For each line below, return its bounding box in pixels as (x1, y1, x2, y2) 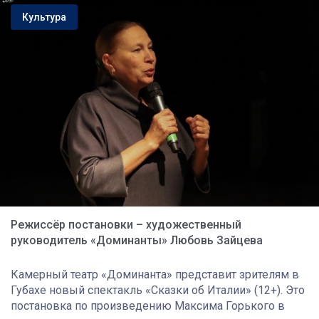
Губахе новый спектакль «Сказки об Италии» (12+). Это (11, 283, 305, 297)
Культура (22, 11, 66, 23)
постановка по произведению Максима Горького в (11, 298, 285, 313)
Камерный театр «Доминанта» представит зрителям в (11, 267, 299, 281)
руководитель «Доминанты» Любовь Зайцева (11, 233, 263, 247)
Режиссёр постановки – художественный (11, 217, 241, 231)
